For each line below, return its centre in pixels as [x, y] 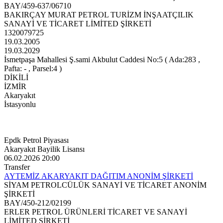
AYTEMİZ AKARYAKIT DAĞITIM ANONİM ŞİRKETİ [99, 176]
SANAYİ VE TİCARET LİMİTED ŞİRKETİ [78, 24]
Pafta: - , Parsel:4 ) [33, 69]
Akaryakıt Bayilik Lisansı [44, 149]
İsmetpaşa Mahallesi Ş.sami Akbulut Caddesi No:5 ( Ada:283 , [102, 60]
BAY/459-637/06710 [38, 6]
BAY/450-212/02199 [38, 203]
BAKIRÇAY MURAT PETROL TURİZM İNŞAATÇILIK [99, 15]
